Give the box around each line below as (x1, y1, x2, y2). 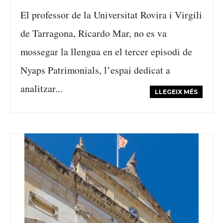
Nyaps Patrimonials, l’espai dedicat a (20, 63, 170, 77)
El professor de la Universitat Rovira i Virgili (20, 8, 202, 21)
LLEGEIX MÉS (155, 88, 198, 96)
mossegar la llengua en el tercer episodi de (20, 45, 192, 58)
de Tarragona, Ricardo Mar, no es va (20, 26, 167, 40)
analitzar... (20, 82, 63, 95)
